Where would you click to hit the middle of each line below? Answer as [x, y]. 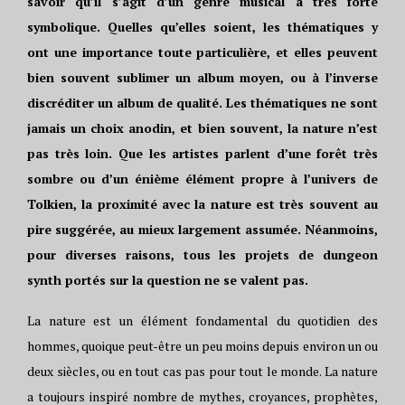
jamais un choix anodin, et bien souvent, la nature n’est [202, 128]
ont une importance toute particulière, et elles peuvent [202, 52]
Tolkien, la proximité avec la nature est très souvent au [202, 204]
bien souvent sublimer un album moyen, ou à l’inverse [202, 77]
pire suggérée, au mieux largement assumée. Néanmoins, [202, 229]
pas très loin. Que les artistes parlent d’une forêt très [202, 153]
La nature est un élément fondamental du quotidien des [202, 320]
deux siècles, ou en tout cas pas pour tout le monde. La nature [202, 371]
